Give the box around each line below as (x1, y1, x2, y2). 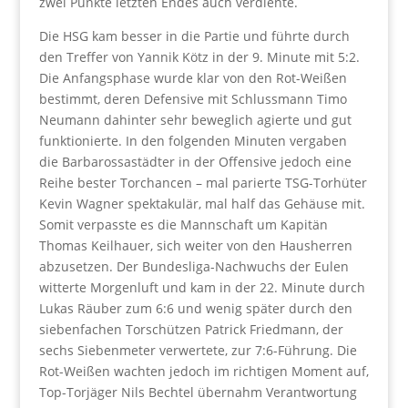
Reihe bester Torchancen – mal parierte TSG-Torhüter (38, 173, 367, 191)
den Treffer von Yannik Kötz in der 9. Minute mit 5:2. (38, 47, 360, 66)
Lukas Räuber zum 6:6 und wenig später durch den (38, 299, 352, 317)
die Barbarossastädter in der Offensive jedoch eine (38, 152, 352, 170)
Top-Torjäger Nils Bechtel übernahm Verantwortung (38, 382, 357, 401)
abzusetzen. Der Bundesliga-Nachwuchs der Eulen (38, 257, 349, 275)
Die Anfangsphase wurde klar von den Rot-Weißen (38, 68, 347, 87)
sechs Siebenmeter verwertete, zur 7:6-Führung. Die (38, 341, 357, 359)
